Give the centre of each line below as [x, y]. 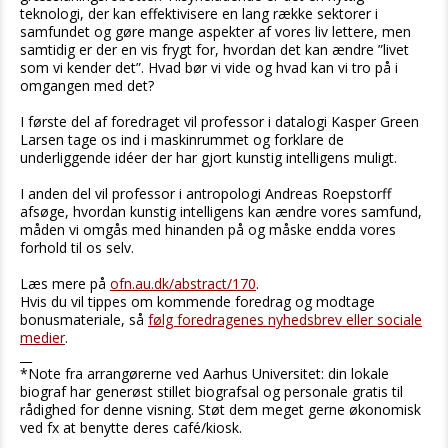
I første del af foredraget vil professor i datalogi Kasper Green [219, 121]
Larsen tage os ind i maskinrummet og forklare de [182, 139]
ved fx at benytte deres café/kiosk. [131, 427]
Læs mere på [65, 283]
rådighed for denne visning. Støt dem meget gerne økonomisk [220, 409]
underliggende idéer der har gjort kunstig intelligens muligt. [208, 157]
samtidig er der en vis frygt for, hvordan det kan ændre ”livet [214, 49]
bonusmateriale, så [84, 319]
